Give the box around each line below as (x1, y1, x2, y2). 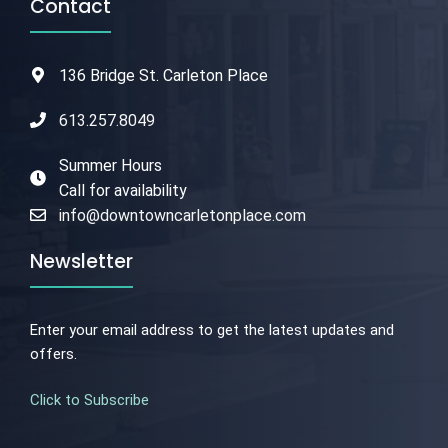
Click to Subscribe (30, 391, 149, 410)
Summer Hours (58, 155, 162, 175)
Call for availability (58, 180, 187, 200)
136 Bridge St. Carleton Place (58, 65, 268, 85)
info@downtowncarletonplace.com (58, 205, 306, 225)
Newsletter (30, 247, 133, 275)
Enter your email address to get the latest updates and (30, 320, 394, 339)
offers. (30, 344, 77, 363)
